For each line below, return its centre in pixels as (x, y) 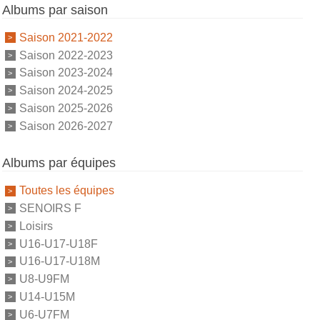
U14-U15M (47, 296)
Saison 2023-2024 (66, 73)
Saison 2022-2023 (66, 55)
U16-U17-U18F (58, 244)
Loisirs (36, 226)
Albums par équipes (59, 163)
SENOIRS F (50, 208)
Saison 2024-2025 (66, 90)
